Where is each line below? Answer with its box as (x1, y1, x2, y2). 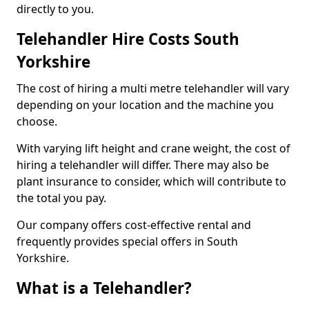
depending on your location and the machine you (17, 97, 274, 113)
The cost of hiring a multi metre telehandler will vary (17, 81, 289, 97)
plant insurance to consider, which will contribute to (17, 174, 286, 190)
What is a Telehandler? (17, 277, 192, 299)
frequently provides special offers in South (17, 234, 238, 250)
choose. (17, 114, 57, 130)
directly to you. (17, 1, 94, 17)
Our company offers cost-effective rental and (17, 217, 251, 233)
